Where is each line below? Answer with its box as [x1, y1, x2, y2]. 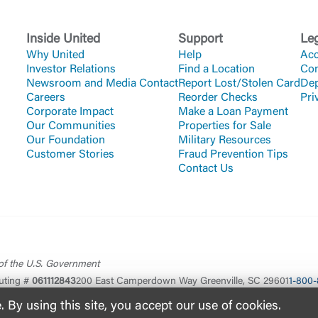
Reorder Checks [178, 92, 258, 104]
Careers [26, 92, 65, 104]
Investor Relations [26, 64, 116, 75]
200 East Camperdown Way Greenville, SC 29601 [76, 276, 289, 287]
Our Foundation [26, 135, 105, 146]
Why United [26, 50, 84, 61]
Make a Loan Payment [178, 106, 288, 118]
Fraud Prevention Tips [178, 149, 288, 160]
